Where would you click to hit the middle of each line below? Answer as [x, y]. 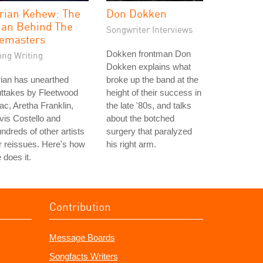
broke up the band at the [152, 80]
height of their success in [154, 92]
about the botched [140, 118]
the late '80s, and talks [149, 105]
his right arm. [131, 144]
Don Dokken [136, 13]
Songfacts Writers [83, 256]
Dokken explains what [149, 67]
